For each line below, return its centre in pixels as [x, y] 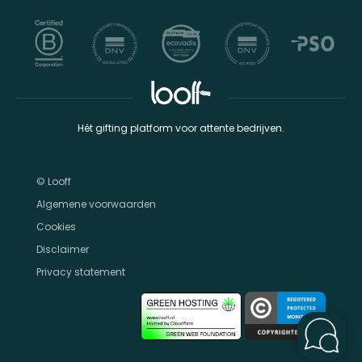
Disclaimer [63, 249]
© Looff [54, 181]
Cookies [56, 227]
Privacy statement [81, 272]
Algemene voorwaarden [96, 204]
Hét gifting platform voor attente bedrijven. [181, 128]
